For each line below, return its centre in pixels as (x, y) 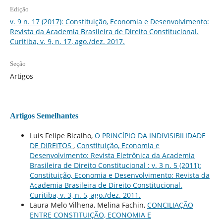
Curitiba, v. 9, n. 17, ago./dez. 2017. (67, 41)
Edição (19, 9)
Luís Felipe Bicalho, (62, 135)
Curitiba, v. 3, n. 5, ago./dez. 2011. (85, 195)
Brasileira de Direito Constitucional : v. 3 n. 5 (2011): (115, 165)
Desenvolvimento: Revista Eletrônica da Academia (112, 155)
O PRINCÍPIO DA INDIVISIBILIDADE (150, 135)
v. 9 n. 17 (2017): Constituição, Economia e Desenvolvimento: (109, 21)
